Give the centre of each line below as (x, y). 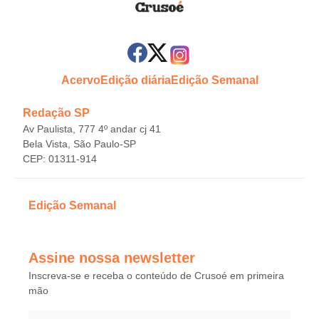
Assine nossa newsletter (112, 258)
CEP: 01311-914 (60, 159)
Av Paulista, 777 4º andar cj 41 (92, 129)
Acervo (80, 80)
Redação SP (56, 113)
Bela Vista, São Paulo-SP (79, 144)
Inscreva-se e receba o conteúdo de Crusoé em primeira (156, 276)
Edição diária (135, 80)
